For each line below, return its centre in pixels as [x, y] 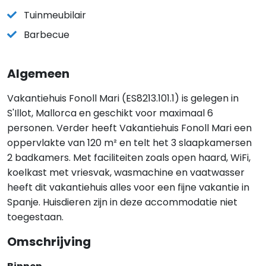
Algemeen [38, 74]
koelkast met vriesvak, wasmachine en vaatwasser [126, 172]
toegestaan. [35, 217]
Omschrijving [49, 242]
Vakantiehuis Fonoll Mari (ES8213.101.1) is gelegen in [123, 98]
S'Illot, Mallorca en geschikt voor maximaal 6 [110, 113]
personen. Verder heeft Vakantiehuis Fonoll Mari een [129, 128]
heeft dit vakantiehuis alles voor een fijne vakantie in [128, 187]
